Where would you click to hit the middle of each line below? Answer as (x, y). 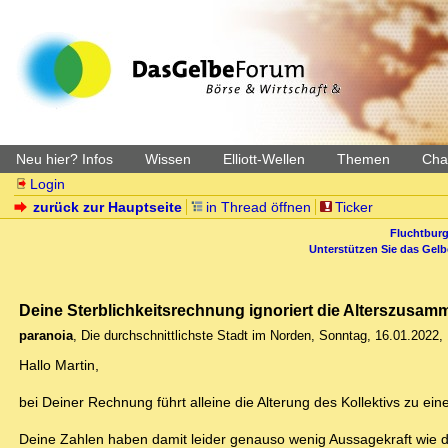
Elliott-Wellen (264, 159)
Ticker (353, 207)
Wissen (168, 159)
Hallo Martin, (59, 365)
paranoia (46, 336)
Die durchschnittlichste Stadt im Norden (196, 336)
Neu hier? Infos (64, 159)
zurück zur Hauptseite (108, 207)
